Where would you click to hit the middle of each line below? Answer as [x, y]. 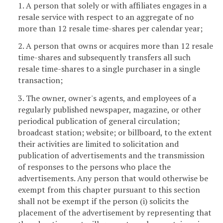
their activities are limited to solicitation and [98, 144]
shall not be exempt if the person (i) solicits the [103, 201]
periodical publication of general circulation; [99, 121]
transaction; [40, 80]
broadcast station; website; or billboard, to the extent [115, 133]
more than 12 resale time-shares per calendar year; [110, 28]
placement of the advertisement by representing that [115, 213]
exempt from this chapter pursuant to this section [109, 190]
